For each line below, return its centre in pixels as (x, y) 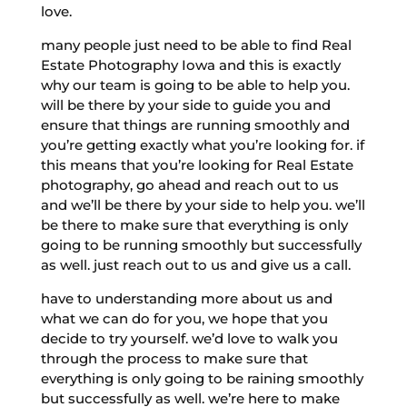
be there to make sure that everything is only (194, 224)
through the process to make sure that (174, 358)
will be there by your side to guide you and (185, 104)
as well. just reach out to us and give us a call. (195, 264)
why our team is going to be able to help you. (195, 84)
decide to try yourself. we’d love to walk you (189, 338)
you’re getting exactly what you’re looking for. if (202, 144)
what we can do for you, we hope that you (184, 318)
